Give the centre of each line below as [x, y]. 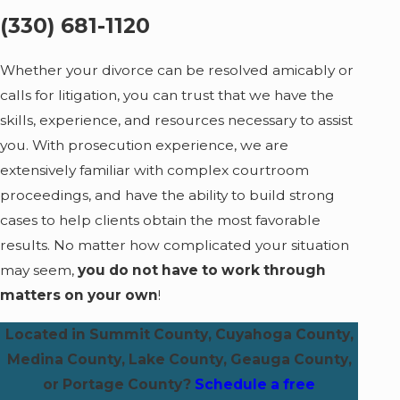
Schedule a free [255, 384]
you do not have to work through [202, 271]
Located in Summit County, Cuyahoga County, [179, 334]
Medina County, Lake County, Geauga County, [179, 359]
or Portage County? [119, 384]
